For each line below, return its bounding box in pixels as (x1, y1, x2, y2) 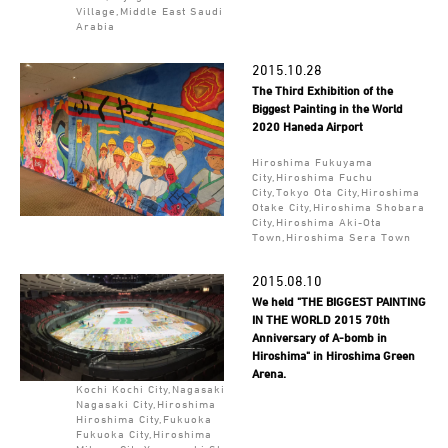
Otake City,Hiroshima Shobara (251, 199, 425, 213)
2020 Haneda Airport (251, 118, 363, 134)
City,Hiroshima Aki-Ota (251, 214, 382, 228)
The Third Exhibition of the (251, 82, 393, 98)
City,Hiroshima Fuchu (251, 169, 373, 183)
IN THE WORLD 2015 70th (251, 311, 390, 327)
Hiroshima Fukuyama (251, 154, 373, 168)
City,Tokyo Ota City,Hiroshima (251, 184, 420, 198)
